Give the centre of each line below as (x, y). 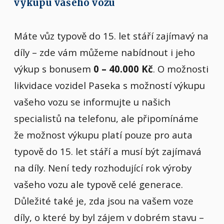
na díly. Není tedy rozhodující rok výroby (103, 167)
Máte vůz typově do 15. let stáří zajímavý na (111, 35)
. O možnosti (181, 68)
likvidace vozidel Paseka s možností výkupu (109, 85)
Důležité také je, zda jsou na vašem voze (104, 200)
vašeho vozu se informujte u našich (92, 101)
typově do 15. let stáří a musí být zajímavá (108, 151)
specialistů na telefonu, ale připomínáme (106, 118)
